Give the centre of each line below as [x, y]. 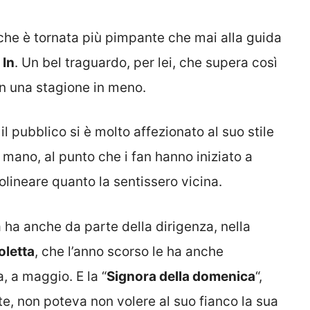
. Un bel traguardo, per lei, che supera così [146, 62]
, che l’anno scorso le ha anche [129, 251]
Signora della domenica [181, 276]
